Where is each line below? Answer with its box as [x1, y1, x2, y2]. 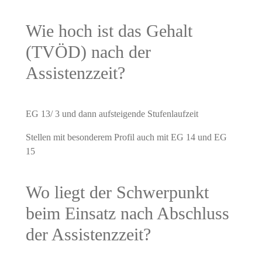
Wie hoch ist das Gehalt [25, 20, 192, 40]
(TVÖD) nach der [25, 42, 151, 61]
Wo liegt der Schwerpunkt [25, 182, 209, 202]
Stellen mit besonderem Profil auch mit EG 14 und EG [25, 132, 227, 142]
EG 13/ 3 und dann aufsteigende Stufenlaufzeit [25, 108, 198, 119]
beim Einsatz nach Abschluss [25, 203, 229, 223]
